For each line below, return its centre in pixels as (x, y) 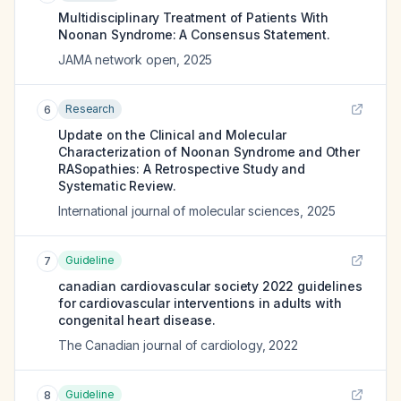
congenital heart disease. (137, 320)
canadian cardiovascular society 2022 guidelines (210, 286)
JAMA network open (118, 60)
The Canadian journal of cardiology (160, 345)
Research (90, 109)
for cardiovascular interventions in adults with (200, 303)
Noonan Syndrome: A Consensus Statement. (194, 34)
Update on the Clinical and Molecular (173, 135)
